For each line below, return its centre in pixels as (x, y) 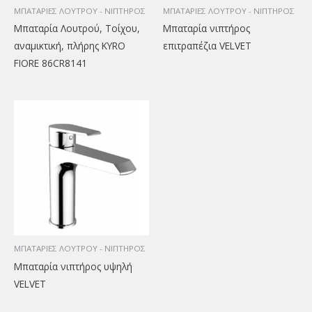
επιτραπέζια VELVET (207, 46)
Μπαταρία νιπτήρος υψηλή (73, 267)
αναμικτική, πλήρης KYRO (70, 46)
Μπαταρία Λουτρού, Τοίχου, (77, 29)
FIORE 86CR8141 (50, 63)
